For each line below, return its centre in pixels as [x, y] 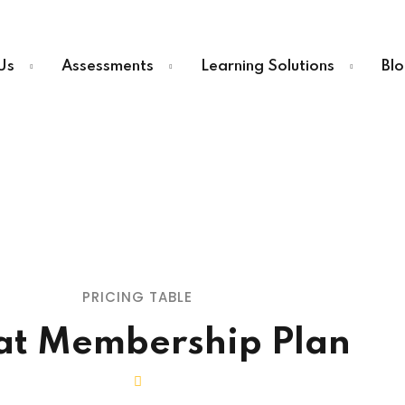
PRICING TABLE [137, 297]
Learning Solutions [267, 67]
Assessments [107, 67]
